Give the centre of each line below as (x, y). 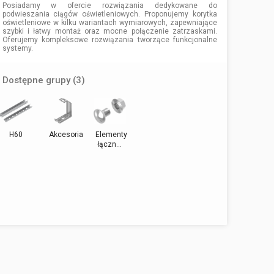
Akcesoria (66, 134)
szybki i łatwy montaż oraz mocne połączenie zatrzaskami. (109, 31)
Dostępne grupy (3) (43, 80)
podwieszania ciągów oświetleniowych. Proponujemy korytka (109, 14)
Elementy (112, 134)
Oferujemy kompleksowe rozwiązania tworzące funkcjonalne (109, 39)
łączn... (110, 144)
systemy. (17, 48)
